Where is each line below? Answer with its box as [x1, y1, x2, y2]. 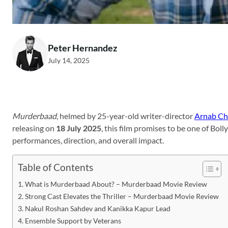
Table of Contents [18, 161, 93, 174]
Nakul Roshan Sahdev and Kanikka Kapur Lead [24, 204, 170, 213]
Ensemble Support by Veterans [24, 216, 121, 225]
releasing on [12, 123, 56, 133]
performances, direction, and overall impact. [12, 135, 164, 146]
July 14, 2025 [48, 56, 90, 65]
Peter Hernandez [48, 42, 117, 54]
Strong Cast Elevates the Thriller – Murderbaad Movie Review [24, 192, 219, 201]
